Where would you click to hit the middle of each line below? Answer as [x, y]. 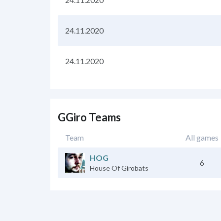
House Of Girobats [119, 168]
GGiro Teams [89, 117]
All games [202, 137]
